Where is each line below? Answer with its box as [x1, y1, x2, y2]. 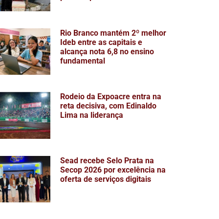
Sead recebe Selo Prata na [60, 155, 154, 165]
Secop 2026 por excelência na [60, 165, 166, 175]
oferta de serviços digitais [60, 174, 152, 184]
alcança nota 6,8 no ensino [60, 46, 154, 56]
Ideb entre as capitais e [60, 37, 143, 47]
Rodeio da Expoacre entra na [60, 92, 162, 102]
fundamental [60, 56, 106, 66]
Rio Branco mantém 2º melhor [60, 28, 167, 38]
